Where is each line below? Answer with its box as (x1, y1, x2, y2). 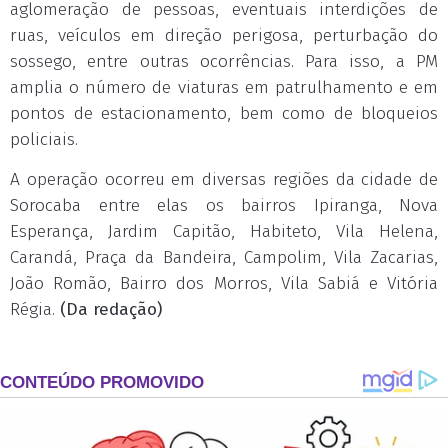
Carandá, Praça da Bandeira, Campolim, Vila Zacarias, (10, 247, 438, 268)
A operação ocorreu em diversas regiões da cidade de (10, 169, 438, 190)
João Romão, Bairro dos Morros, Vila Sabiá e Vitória (10, 273, 438, 294)
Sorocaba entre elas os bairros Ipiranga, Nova (10, 195, 438, 216)
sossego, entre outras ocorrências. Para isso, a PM (10, 51, 438, 72)
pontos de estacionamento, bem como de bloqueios (10, 103, 438, 124)
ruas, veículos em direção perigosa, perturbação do (10, 25, 438, 46)
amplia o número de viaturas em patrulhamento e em (10, 77, 438, 98)
